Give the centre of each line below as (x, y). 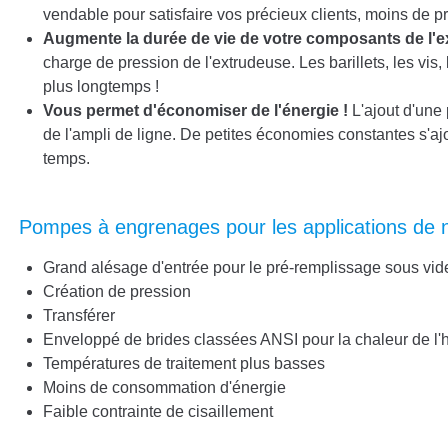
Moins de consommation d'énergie (164, 387)
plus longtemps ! (101, 86)
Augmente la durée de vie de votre (174, 38)
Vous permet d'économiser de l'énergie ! (195, 110)
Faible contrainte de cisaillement (158, 411)
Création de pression (117, 291)
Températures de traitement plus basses (184, 363)
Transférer (79, 315)
